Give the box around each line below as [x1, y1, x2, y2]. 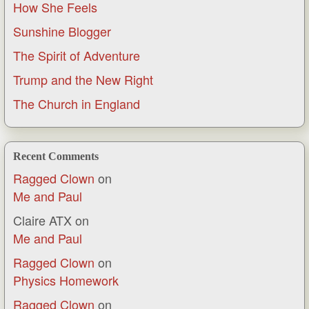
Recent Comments [13, 150, 99, 163]
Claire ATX [13, 211, 72, 230]
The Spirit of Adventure [13, 46, 140, 65]
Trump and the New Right [13, 70, 153, 89]
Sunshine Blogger [13, 22, 111, 41]
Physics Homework [13, 271, 119, 290]
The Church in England [13, 94, 140, 113]
